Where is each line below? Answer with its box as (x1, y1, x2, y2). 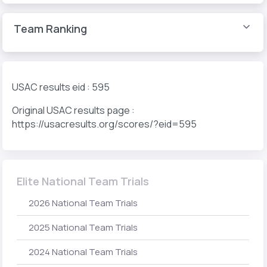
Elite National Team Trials (17, 174, 149, 189)
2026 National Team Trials (29, 196, 138, 209)
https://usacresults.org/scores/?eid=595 (12, 117, 197, 131)
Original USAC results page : (12, 104, 135, 117)
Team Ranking (14, 21, 87, 36)
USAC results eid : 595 (12, 80, 110, 94)
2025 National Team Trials (29, 221, 138, 234)
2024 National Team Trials (29, 245, 138, 258)
